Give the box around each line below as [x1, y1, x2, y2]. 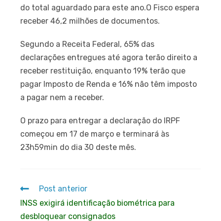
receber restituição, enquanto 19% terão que [20, 66, 186, 75]
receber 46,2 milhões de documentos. [20, 16, 160, 26]
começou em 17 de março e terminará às [20, 129, 170, 139]
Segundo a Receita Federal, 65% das [20, 39, 155, 49]
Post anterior [39, 184, 88, 193]
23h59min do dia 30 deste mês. [20, 142, 137, 152]
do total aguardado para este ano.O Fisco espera [20, 2, 200, 12]
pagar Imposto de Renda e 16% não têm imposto [20, 79, 197, 89]
